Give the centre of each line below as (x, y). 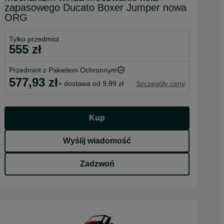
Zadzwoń (97, 164)
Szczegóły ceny (160, 83)
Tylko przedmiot (34, 39)
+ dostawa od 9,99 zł (91, 83)
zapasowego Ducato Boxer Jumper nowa (95, 7)
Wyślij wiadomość (97, 141)
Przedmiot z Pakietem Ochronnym (63, 70)
